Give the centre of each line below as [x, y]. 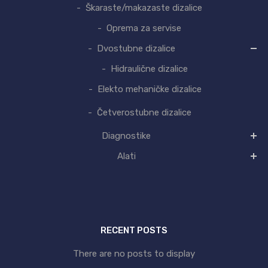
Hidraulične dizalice [149, 69]
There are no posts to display [134, 253]
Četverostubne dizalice [144, 113]
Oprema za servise [144, 28]
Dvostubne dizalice [136, 49]
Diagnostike [126, 136]
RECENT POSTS [134, 230]
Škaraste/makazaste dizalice [144, 8]
